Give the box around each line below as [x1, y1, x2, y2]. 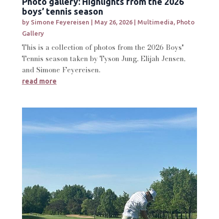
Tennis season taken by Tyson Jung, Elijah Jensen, [22, 53, 185, 64]
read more [22, 77, 57, 85]
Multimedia [137, 19, 174, 25]
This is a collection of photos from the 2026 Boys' [22, 42, 184, 53]
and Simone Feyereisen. [22, 65, 100, 75]
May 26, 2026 [94, 19, 132, 25]
